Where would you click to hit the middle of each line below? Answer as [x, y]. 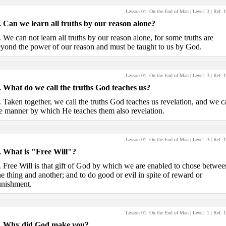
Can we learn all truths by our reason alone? [79, 23]
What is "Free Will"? [39, 152]
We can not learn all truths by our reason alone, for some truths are [108, 38]
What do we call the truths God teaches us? [76, 88]
